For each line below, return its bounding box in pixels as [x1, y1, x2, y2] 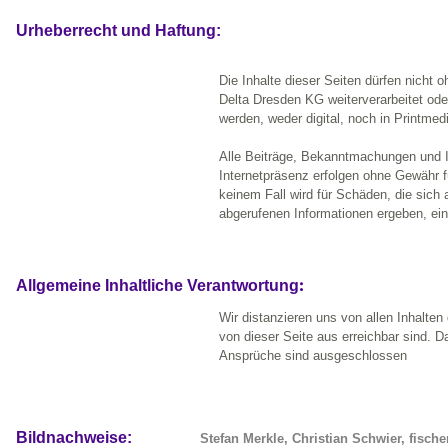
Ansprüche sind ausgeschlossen [219, 348, 407, 364]
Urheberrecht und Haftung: [16, 22, 221, 40]
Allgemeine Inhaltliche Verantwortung [16, 277, 299, 295]
